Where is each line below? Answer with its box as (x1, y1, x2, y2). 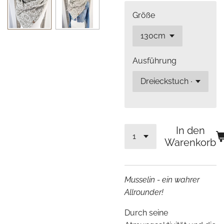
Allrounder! (124, 187, 163, 197)
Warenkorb (164, 136, 216, 148)
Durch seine (124, 208, 168, 217)
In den (175, 124, 205, 136)
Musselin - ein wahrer (124, 175, 199, 184)
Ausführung (132, 56, 176, 65)
